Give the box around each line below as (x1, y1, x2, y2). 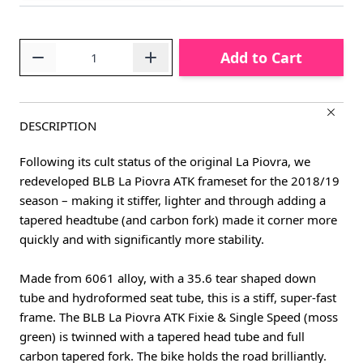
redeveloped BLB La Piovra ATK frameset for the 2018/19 (19, 173, 340, 190)
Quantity (19, 40, 67, 57)
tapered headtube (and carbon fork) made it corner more (19, 211, 337, 228)
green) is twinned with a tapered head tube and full (19, 328, 305, 345)
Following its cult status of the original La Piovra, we (19, 153, 310, 170)
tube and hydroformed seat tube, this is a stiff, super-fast (19, 289, 336, 306)
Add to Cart (220, 48, 302, 68)
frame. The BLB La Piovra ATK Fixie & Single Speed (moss (19, 309, 338, 326)
